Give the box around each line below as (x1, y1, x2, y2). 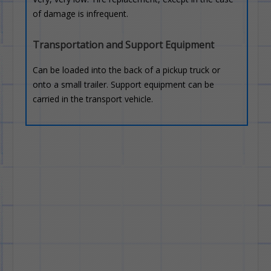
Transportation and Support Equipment (33, 38, 215, 51)
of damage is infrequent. (33, 8, 129, 19)
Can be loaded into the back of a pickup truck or (33, 64, 221, 76)
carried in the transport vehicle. (33, 93, 154, 105)
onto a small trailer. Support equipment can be (33, 79, 215, 90)
